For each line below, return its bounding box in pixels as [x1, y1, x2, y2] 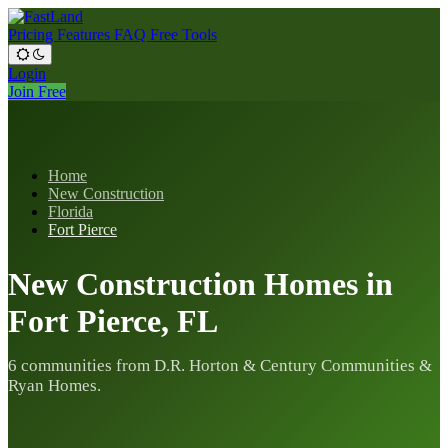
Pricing [8, 26, 57, 43]
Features [57, 26, 114, 43]
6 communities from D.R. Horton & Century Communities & [8, 356, 432, 376]
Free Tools [150, 26, 217, 43]
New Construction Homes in [8, 265, 393, 302]
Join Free [8, 83, 66, 100]
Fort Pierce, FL [8, 302, 218, 339]
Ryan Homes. [8, 376, 101, 396]
